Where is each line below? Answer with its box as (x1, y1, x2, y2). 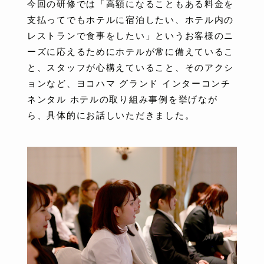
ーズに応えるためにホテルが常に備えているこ (27, 47, 235, 57)
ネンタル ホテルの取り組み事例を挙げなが (27, 94, 218, 105)
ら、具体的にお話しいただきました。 (27, 110, 195, 121)
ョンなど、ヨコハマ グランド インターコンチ (27, 78, 231, 89)
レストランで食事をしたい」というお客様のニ (27, 31, 235, 41)
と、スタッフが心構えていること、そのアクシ (27, 62, 235, 73)
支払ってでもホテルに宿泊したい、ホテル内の (27, 15, 235, 25)
